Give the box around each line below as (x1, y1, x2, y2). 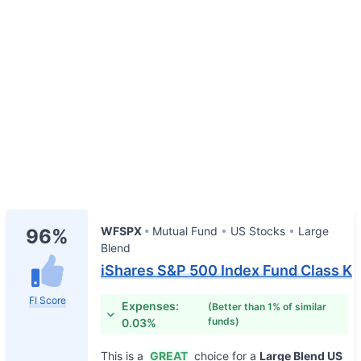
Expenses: (122, 299, 180, 313)
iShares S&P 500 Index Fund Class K (101, 262, 352, 279)
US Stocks (230, 224, 285, 238)
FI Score (28, 294, 66, 306)
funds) (207, 315, 239, 327)
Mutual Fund (152, 224, 218, 238)
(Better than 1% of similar (207, 301, 326, 313)
